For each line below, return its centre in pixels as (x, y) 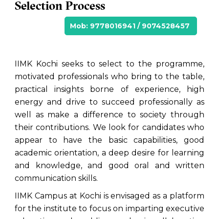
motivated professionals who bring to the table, (109, 77)
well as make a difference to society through (109, 115)
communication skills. (56, 178)
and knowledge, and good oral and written (109, 166)
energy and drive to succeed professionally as (109, 102)
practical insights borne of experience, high (109, 89)
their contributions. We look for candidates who (109, 128)
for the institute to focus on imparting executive (109, 209)
